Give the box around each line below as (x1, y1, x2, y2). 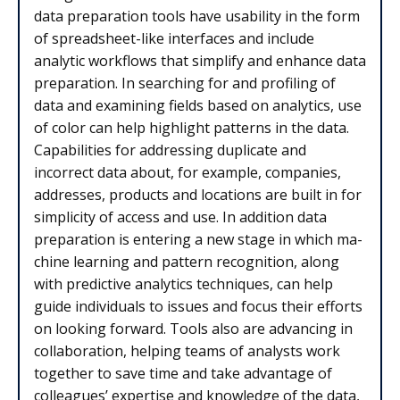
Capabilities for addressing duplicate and (34, 140, 306, 161)
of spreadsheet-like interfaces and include (34, 29, 314, 49)
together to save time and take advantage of (34, 363, 332, 384)
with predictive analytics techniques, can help (34, 274, 333, 295)
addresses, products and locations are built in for (34, 185, 362, 205)
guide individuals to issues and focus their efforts (34, 296, 362, 317)
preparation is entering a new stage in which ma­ (34, 229, 362, 250)
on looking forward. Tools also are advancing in (34, 319, 353, 339)
